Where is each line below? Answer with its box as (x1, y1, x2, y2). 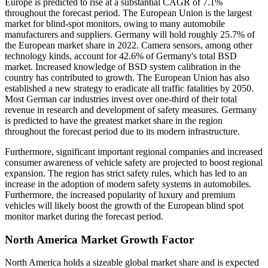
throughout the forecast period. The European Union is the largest (5, 7, 252, 18)
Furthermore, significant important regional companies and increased (5, 146, 263, 157)
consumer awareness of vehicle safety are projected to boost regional (5, 157, 263, 167)
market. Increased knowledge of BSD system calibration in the (5, 61, 240, 72)
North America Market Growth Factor (5, 233, 194, 246)
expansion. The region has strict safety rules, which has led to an (5, 167, 247, 178)
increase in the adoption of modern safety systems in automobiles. (5, 178, 251, 189)
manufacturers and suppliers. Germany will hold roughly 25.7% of (5, 29, 255, 39)
